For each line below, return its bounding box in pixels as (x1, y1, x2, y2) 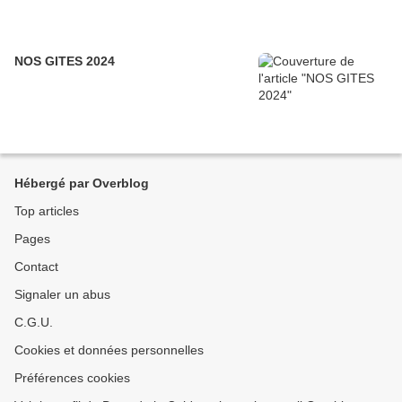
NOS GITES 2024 (14, 54, 115, 69)
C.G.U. (14, 315, 53, 330)
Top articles (14, 204, 79, 219)
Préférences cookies (14, 371, 130, 386)
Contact (14, 259, 58, 275)
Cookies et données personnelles (14, 343, 204, 358)
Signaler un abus (14, 287, 110, 302)
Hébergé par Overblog (14, 176, 149, 191)
